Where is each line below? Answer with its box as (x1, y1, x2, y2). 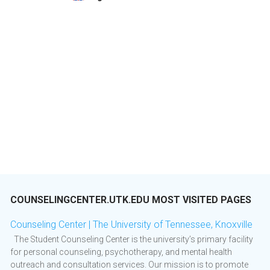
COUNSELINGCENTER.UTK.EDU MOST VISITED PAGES (10, 194, 251, 206)
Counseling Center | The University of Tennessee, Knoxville (10, 219, 253, 231)
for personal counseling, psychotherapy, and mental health (10, 247, 232, 257)
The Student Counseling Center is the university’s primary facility (10, 234, 253, 245)
